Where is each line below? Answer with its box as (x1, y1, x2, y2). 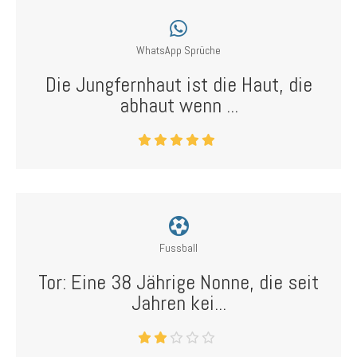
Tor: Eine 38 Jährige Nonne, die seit (38, 269, 319, 296)
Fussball (159, 241, 198, 255)
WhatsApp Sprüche (136, 43, 221, 57)
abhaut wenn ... (119, 92, 238, 119)
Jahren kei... (131, 290, 226, 316)
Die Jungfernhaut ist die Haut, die (45, 72, 312, 98)
